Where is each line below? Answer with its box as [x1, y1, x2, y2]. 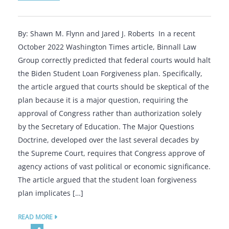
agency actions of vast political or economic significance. [18, 162, 211, 171]
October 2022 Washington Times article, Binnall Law [18, 42, 196, 52]
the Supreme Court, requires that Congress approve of [18, 148, 205, 158]
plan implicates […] [18, 188, 83, 198]
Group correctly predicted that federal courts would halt [18, 55, 211, 65]
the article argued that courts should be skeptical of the [18, 82, 209, 91]
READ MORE [18, 213, 54, 221]
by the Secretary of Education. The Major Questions [18, 122, 194, 131]
